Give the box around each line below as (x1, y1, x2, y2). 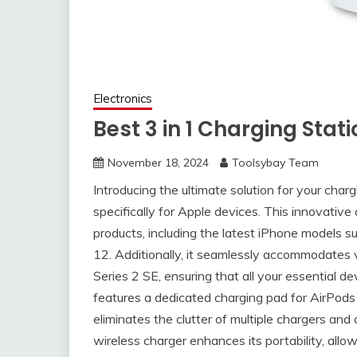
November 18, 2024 (108, 155, 209, 171)
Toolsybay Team (232, 155, 319, 171)
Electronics (93, 91, 152, 107)
